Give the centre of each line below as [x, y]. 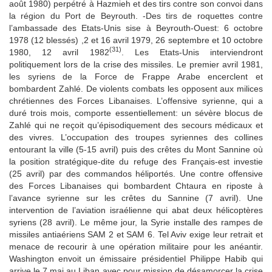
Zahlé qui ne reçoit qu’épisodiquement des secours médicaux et [136, 125]
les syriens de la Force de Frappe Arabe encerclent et [136, 76]
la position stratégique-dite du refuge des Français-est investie [136, 161]
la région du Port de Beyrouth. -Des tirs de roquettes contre [136, 15]
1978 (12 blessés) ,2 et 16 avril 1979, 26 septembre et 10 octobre [136, 40]
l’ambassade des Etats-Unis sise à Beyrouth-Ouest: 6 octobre [136, 28]
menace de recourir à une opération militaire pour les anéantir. [136, 246]
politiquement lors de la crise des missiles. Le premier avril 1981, [136, 64]
